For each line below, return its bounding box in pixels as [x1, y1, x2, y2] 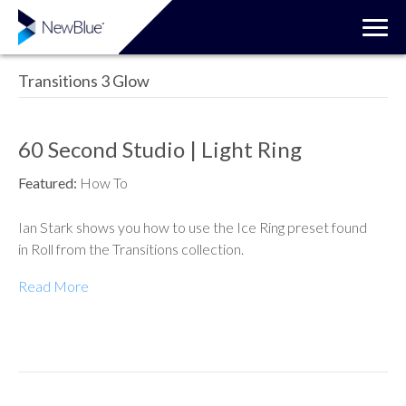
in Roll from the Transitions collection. [18, 240, 244, 257]
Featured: [18, 174, 80, 191]
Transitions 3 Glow [18, 71, 150, 91]
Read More [18, 277, 89, 295]
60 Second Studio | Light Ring [18, 136, 302, 162]
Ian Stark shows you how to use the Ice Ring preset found [18, 218, 367, 236]
